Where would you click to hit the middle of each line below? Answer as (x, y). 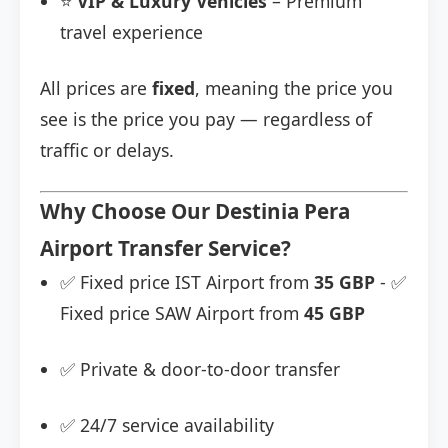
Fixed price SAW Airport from (182, 313)
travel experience (131, 32)
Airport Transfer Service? (165, 248)
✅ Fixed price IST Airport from (187, 282)
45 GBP (334, 313)
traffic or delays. (107, 150)
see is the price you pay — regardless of (206, 119)
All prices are (96, 88)
